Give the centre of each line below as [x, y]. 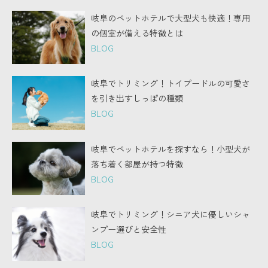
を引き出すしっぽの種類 [137, 98]
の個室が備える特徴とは [137, 33]
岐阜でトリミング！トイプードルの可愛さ [171, 83]
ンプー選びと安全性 [129, 229]
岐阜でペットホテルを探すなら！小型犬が [171, 149]
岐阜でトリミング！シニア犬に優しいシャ [171, 214]
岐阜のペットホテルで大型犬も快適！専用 [171, 18]
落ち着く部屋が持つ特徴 [137, 164]
